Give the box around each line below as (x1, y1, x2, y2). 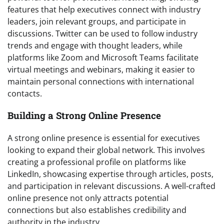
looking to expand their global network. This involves (7, 144, 205, 156)
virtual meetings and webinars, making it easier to (7, 63, 195, 75)
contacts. (7, 87, 42, 99)
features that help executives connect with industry (7, 3, 200, 15)
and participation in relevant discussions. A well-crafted (7, 180, 215, 192)
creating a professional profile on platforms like (7, 156, 186, 168)
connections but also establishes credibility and (7, 204, 186, 216)
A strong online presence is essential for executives (7, 132, 200, 144)
